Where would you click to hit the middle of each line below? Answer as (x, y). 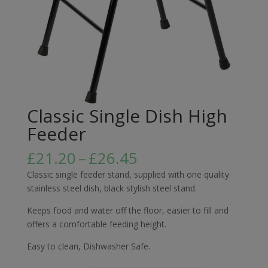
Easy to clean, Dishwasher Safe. (88, 246)
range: (159, 171)
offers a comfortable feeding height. (96, 224)
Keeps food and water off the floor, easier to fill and (127, 211)
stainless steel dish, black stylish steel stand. (112, 188)
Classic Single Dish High (127, 116)
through (166, 199)
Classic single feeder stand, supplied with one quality (128, 175)
